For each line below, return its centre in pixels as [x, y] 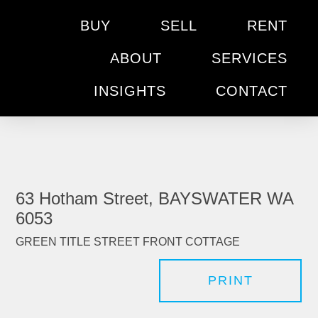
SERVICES [250, 58]
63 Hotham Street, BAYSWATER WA [155, 198]
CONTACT [252, 91]
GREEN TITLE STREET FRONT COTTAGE [128, 242]
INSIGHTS [130, 91]
